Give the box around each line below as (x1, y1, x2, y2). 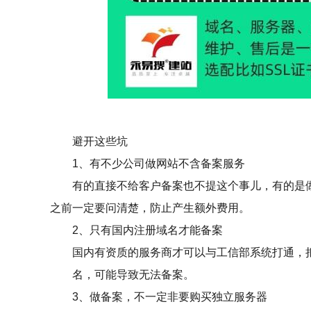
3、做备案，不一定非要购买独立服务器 (50, 291, 267, 303)
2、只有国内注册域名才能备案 (50, 224, 223, 236)
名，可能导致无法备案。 (50, 269, 194, 280)
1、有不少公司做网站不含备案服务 (50, 158, 245, 169)
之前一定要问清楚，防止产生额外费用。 (50, 202, 250, 214)
